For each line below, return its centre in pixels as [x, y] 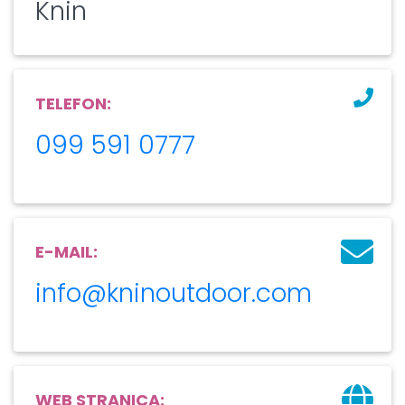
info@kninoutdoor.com [174, 293]
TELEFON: [73, 103]
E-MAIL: [66, 251]
